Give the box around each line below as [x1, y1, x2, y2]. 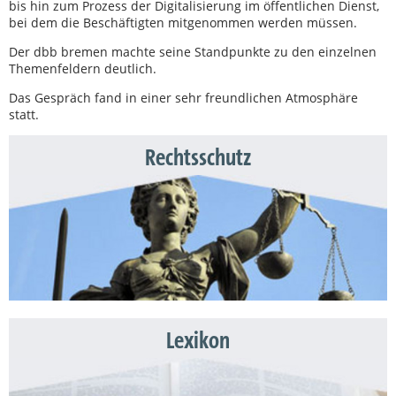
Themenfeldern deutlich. [9, 59, 156, 77]
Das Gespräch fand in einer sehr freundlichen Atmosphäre [9, 88, 358, 106]
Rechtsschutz [145, 144, 251, 171]
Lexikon [166, 328, 230, 355]
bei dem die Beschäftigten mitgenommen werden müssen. [9, 13, 357, 31]
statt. [9, 105, 39, 123]
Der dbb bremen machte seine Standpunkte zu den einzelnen [9, 42, 377, 60]
